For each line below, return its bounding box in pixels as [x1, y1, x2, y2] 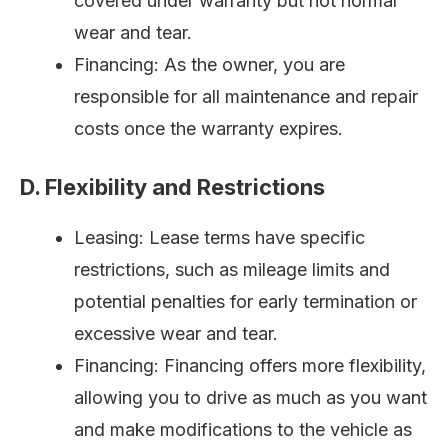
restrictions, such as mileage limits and [74, 259, 390, 281]
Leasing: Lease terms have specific [74, 227, 365, 249]
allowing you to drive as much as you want [74, 387, 427, 409]
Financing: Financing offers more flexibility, [74, 355, 426, 377]
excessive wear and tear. [74, 323, 278, 345]
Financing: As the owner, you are [74, 54, 345, 76]
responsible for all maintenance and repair [74, 86, 418, 108]
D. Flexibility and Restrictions [20, 174, 325, 201]
